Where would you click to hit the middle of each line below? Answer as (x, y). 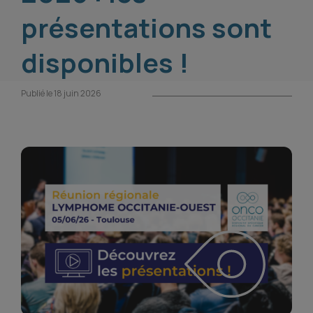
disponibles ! (105, 62)
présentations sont (146, 27)
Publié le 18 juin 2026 (61, 93)
